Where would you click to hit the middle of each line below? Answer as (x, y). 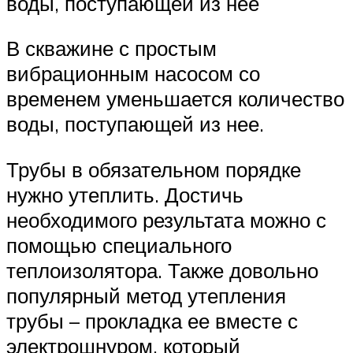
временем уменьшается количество (175, 99)
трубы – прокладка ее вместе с (152, 320)
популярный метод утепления (146, 295)
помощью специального (119, 245)
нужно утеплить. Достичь (125, 194)
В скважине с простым (111, 48)
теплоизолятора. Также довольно (162, 270)
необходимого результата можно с (166, 219)
